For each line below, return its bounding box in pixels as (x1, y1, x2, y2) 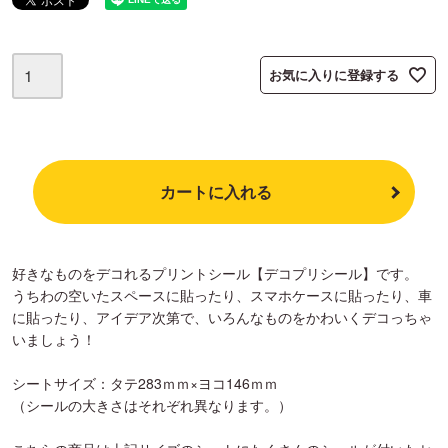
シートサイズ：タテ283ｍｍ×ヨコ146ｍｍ (12, 373, 278, 393)
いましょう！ (12, 329, 96, 349)
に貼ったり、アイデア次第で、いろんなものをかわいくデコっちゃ (12, 307, 432, 327)
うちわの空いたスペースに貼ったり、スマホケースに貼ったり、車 (12, 285, 432, 305)
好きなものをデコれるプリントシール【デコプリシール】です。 (12, 263, 418, 283)
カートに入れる (160, 180, 272, 203)
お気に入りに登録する (269, 66, 399, 84)
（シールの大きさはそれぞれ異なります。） (12, 395, 292, 415)
